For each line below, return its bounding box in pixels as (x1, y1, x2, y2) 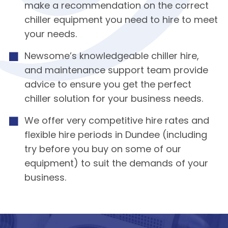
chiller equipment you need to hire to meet (24, 16, 218, 26)
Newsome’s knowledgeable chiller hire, (24, 52, 199, 62)
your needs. (24, 30, 77, 40)
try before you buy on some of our (24, 145, 181, 155)
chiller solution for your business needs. (24, 95, 203, 105)
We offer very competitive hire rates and (24, 117, 209, 127)
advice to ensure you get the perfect (24, 80, 191, 91)
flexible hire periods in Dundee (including (24, 131, 207, 141)
